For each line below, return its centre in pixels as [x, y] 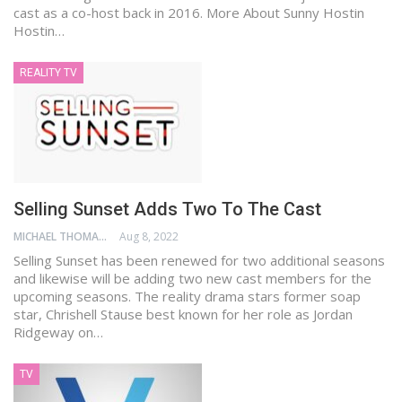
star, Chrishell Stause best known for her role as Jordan [183, 314]
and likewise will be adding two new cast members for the [192, 278]
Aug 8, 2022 [149, 236]
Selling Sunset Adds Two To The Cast [167, 209]
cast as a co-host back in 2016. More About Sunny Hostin [189, 13]
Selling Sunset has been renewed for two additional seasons [199, 260]
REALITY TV [48, 73]
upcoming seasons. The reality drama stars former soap [187, 296]
